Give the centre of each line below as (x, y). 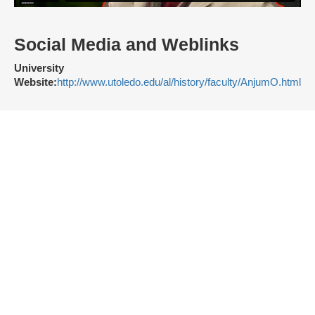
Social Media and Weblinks (127, 45)
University (39, 69)
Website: (36, 83)
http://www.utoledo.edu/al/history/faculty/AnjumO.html (179, 83)
